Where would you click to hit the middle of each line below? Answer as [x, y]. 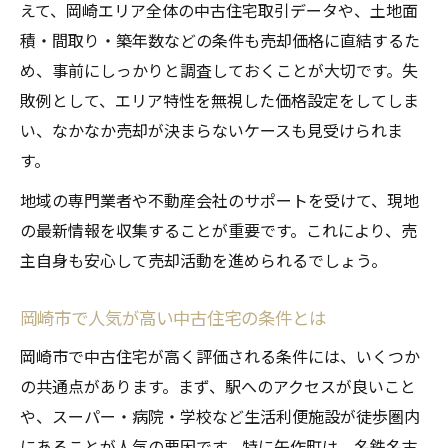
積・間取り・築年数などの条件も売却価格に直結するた [220, 40]
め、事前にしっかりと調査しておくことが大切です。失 [219, 70]
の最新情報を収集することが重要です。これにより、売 [218, 230]
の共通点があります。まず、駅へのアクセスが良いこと [218, 386]
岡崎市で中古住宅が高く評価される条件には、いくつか [220, 356]
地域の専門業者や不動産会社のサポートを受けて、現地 [219, 200]
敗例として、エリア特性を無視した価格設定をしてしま [219, 100]
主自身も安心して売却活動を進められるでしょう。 [203, 260]
